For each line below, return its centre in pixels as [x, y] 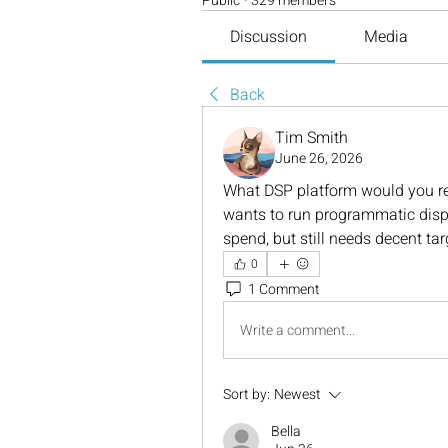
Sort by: [246, 394]
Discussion [269, 37]
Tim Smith [311, 138]
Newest [297, 394]
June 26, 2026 [319, 158]
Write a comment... [297, 330]
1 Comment [284, 289]
